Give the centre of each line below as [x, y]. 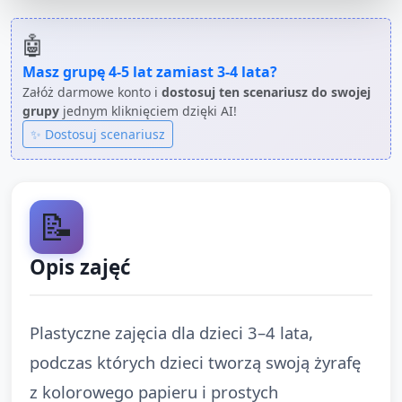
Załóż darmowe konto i [92, 92]
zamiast [185, 71]
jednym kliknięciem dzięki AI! [148, 110]
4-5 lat [131, 71]
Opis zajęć [80, 267]
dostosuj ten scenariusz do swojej [266, 92]
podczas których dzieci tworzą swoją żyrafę [195, 362]
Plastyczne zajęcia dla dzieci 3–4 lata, [171, 332]
